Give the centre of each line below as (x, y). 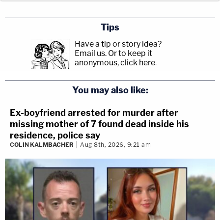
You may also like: (110, 90)
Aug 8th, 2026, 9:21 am (115, 144)
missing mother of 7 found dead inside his (99, 124)
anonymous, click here (115, 62)
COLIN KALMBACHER (42, 144)
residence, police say (55, 135)
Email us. (91, 53)
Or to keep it (130, 53)
